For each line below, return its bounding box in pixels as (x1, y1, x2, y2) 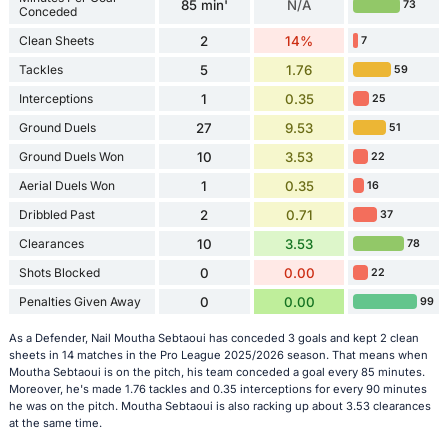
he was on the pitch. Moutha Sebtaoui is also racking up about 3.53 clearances (8, 398, 431, 413)
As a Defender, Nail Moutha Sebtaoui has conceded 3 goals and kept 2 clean (8, 330, 419, 345)
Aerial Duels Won (18, 177, 115, 193)
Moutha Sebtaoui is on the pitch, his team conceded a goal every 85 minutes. (8, 364, 425, 379)
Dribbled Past (18, 206, 95, 222)
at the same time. (8, 415, 102, 430)
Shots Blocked (18, 264, 100, 280)
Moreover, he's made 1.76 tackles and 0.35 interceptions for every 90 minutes (8, 381, 427, 396)
